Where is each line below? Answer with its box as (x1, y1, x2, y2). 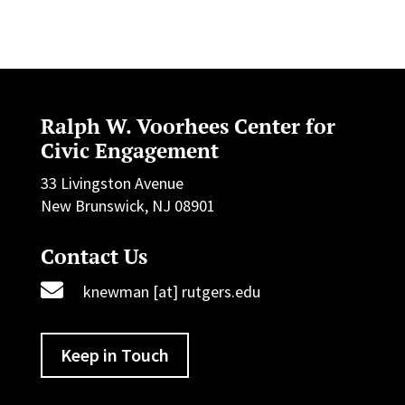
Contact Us (40, 242, 147, 271)
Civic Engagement (40, 137, 219, 165)
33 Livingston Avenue (40, 173, 184, 194)
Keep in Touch (60, 344, 169, 367)
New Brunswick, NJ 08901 (40, 195, 215, 217)
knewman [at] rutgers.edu (82, 281, 260, 303)
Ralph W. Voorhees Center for (40, 112, 335, 141)
